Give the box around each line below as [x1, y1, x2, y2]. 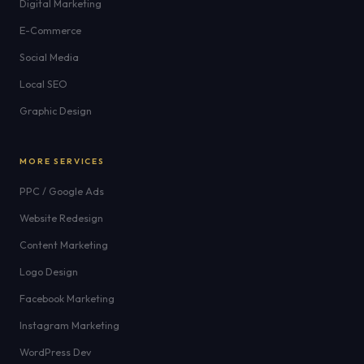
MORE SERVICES [19, 156, 105, 167]
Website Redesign [19, 212, 103, 224]
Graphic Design [19, 105, 92, 117]
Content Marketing [19, 239, 108, 251]
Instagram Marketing [19, 319, 119, 331]
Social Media [19, 51, 79, 63]
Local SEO [19, 78, 67, 90]
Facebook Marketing [19, 292, 115, 305]
